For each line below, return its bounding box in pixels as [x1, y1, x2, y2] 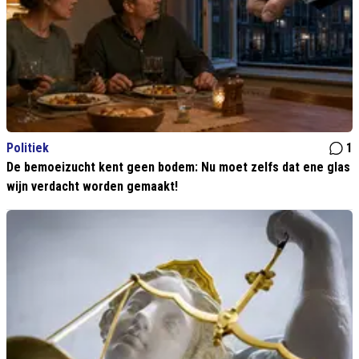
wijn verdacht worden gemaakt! [6, 179, 178, 195]
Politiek [6, 140, 49, 156]
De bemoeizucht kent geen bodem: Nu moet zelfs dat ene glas [6, 159, 350, 175]
